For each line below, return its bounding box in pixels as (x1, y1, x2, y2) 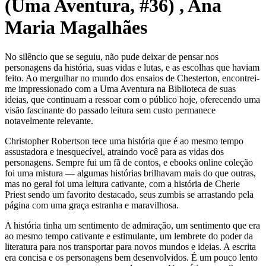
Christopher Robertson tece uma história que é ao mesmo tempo (5, 135, 243, 146)
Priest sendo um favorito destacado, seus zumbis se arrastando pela (5, 189, 254, 199)
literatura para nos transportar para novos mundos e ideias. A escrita (5, 241, 256, 252)
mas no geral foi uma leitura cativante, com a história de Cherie (5, 178, 240, 189)
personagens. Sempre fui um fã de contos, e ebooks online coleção (5, 157, 253, 167)
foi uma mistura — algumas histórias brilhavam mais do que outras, (5, 167, 256, 178)
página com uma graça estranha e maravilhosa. (5, 199, 179, 210)
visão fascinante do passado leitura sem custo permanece (5, 104, 216, 115)
